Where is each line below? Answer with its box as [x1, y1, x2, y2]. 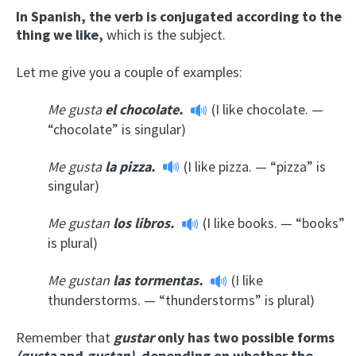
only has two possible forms [157, 327, 335, 346]
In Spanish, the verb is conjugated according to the [16, 7, 342, 26]
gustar [114, 327, 157, 346]
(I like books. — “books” [203, 214, 345, 233]
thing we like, [16, 25, 103, 44]
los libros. [110, 214, 174, 233]
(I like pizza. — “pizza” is [184, 157, 326, 176]
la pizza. [105, 157, 155, 176]
